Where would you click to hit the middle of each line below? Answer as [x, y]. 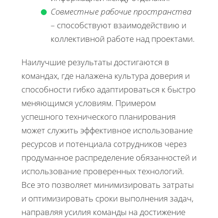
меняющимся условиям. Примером [89, 103]
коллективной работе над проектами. [123, 38]
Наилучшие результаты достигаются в [95, 62]
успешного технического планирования [99, 116]
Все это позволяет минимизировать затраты [108, 184]
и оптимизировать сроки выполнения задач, [108, 198]
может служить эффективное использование [107, 130]
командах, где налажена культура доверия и [106, 75]
